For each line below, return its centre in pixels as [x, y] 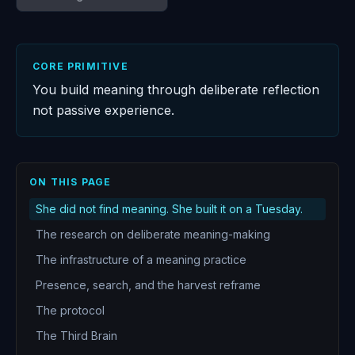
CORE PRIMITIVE [80, 66]
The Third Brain [76, 336]
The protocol [70, 310]
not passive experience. [103, 110]
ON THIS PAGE [71, 182]
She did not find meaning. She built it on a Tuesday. [169, 209]
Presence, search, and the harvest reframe [148, 285]
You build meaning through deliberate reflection [176, 90]
